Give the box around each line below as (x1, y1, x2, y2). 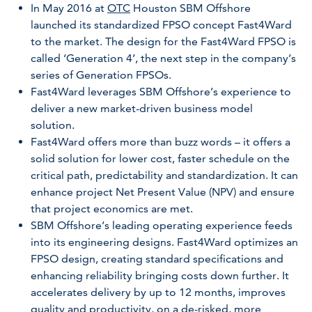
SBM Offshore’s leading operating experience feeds (31, 219, 292, 232)
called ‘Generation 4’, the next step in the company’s (31, 52, 296, 65)
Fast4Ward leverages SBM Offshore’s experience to (31, 85, 291, 98)
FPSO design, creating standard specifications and (31, 252, 283, 265)
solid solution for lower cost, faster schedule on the (31, 152, 290, 165)
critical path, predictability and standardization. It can (31, 169, 298, 182)
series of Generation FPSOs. (31, 68, 171, 81)
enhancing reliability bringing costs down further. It (31, 269, 289, 282)
